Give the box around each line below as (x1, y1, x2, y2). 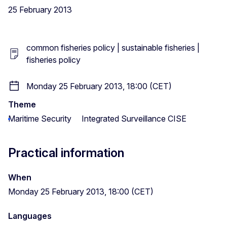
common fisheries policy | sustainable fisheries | (26, 42, 200, 53)
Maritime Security (8, 113, 71, 124)
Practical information (8, 145, 124, 160)
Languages (8, 210, 52, 221)
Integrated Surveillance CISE (82, 113, 186, 124)
